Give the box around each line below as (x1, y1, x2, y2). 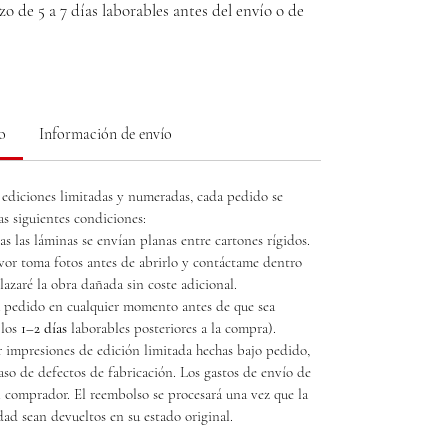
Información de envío (39, 124, 173, 144)
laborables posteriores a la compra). (67, 319, 276, 337)
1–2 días (21, 319, 67, 337)
